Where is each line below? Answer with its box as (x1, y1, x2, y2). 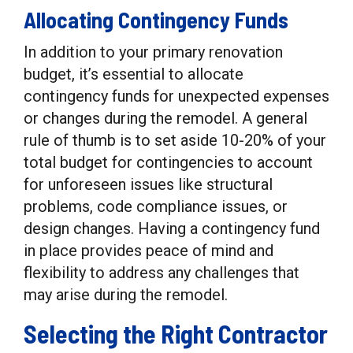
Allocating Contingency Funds (24, 6, 288, 33)
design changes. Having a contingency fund (24, 219, 320, 238)
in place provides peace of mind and (24, 241, 273, 260)
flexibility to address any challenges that (24, 263, 299, 282)
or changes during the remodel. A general (24, 109, 307, 128)
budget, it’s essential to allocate (24, 65, 243, 84)
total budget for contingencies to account (24, 153, 313, 172)
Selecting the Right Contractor (24, 318, 328, 348)
